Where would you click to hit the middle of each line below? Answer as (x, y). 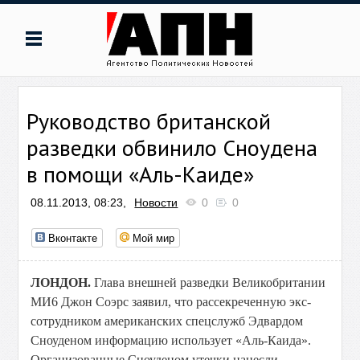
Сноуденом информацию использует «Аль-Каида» (170, 340)
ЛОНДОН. (61, 282)
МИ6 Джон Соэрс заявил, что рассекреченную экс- (171, 302)
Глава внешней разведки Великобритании (209, 282)
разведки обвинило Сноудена (172, 147)
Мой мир (154, 237)
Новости (156, 202)
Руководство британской (149, 121)
